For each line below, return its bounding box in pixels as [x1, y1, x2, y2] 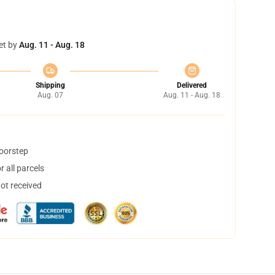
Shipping [35, 81, 65, 90]
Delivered [177, 81, 207, 90]
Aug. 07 [37, 91, 63, 99]
